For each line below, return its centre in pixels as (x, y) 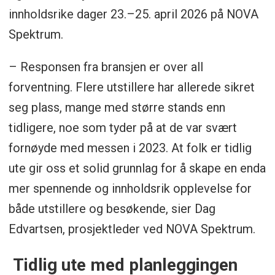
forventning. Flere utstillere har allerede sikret (131, 87)
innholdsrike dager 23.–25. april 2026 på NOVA (133, 14)
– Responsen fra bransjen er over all (106, 67)
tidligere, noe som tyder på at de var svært (122, 127)
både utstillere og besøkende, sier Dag (112, 208)
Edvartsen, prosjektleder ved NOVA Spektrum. (132, 229)
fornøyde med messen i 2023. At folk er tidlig (130, 148)
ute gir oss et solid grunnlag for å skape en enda (137, 168)
